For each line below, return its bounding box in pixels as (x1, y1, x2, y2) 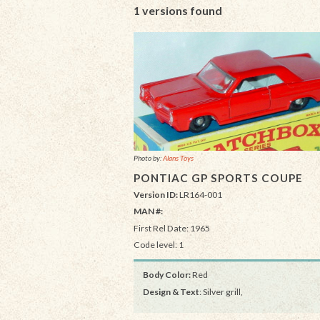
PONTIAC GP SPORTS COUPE (134, 171, 303, 185)
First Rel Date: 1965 (134, 222, 210, 234)
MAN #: (134, 206, 163, 217)
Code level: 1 (134, 239, 184, 250)
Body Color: (142, 269, 191, 281)
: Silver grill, (199, 286, 243, 297)
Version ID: (134, 189, 178, 201)
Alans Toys (163, 154, 194, 163)
